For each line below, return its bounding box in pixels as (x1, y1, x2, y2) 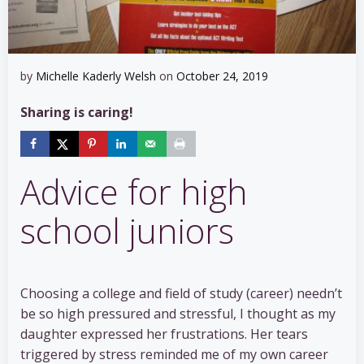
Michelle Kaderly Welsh (36, 68, 156, 84)
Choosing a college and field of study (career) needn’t (20, 284, 342, 303)
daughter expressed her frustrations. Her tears (20, 325, 308, 344)
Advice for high (20, 168, 248, 215)
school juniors (20, 207, 234, 254)
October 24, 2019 (176, 68, 268, 84)
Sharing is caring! (20, 103, 133, 121)
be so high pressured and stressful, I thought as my (20, 305, 336, 323)
